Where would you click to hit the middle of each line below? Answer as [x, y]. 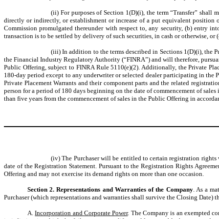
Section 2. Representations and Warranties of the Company [110, 189]
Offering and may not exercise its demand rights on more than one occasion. [104, 174]
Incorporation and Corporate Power [81, 213]
